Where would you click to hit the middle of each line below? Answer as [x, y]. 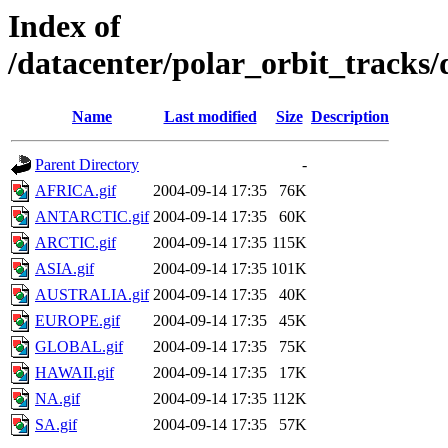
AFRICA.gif [75, 191]
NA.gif [57, 399]
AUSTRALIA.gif [92, 295]
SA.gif [56, 425]
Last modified [210, 117]
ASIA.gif [64, 269]
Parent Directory [87, 165]
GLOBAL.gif [79, 347]
